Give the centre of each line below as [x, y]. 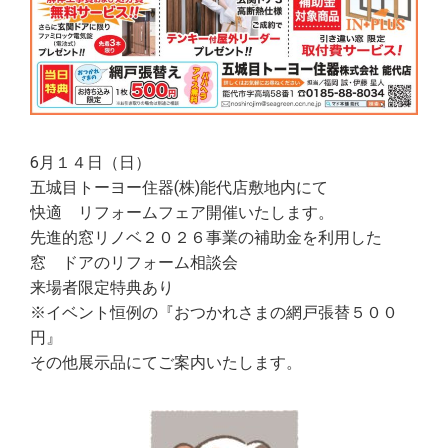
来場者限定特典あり [102, 287]
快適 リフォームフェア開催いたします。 [182, 212]
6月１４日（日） [90, 162]
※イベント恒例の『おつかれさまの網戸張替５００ [214, 312]
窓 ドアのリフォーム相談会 [134, 262]
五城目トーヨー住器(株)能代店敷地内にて [179, 187]
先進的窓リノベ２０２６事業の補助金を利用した [206, 237]
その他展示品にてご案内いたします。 [166, 362]
